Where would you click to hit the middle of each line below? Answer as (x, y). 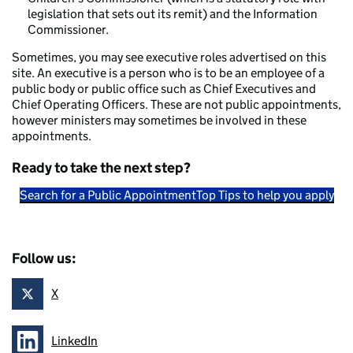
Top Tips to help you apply (265, 195)
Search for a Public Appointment (108, 195)
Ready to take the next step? (101, 167)
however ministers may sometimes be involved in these (159, 120)
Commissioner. (68, 29)
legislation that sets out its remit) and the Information (173, 13)
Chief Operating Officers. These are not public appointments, (176, 104)
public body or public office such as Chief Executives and (164, 88)
